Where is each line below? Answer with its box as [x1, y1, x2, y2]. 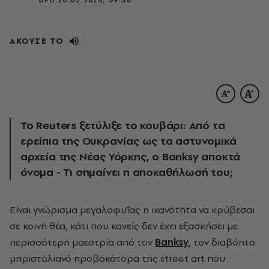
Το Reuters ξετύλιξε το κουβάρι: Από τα [20, 117, 225, 133]
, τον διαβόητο [189, 235, 255, 249]
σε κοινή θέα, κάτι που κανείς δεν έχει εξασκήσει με [10, 219, 238, 232]
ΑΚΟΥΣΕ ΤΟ [10, 35, 64, 46]
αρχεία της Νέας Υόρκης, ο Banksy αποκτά [20, 148, 241, 164]
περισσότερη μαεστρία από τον [10, 235, 155, 249]
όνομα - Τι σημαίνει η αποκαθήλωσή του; [20, 164, 232, 180]
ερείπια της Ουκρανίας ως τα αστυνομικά [20, 133, 237, 148]
